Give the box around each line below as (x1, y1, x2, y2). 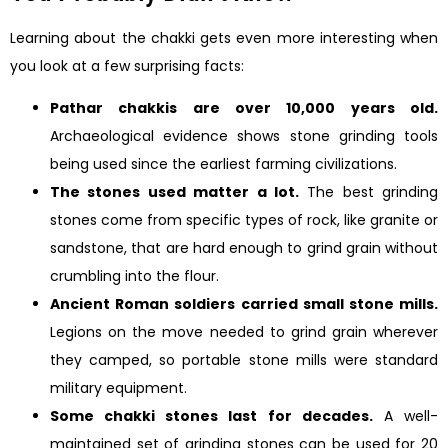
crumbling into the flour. (50, 266, 219, 287)
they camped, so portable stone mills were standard (50, 350, 438, 371)
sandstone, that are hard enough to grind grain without (50, 238, 438, 259)
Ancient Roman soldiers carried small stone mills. (50, 294, 438, 315)
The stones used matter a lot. (50, 182, 299, 203)
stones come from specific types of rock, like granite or (50, 210, 438, 231)
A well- (372, 406, 439, 427)
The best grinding (298, 182, 438, 203)
